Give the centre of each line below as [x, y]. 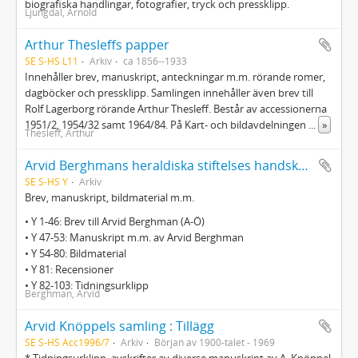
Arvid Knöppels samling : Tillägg [119, 326]
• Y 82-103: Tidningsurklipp [87, 285]
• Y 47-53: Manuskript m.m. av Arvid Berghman [134, 237]
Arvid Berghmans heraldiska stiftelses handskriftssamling [303, 165]
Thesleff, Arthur [60, 133]
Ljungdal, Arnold [61, 12]
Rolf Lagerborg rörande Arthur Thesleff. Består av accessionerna [176, 109]
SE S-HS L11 [52, 61]
